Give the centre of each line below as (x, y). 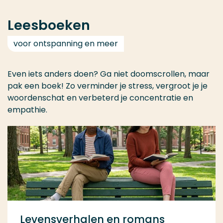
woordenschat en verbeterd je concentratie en (100, 98)
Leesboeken (49, 25)
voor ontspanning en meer (66, 44)
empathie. (27, 110)
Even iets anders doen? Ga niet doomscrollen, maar (109, 74)
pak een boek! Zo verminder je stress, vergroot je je (108, 86)
